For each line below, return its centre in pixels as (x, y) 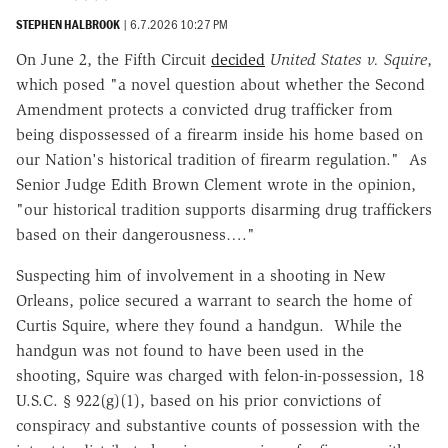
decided (238, 59)
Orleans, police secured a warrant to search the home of (214, 300)
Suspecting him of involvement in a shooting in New (201, 275)
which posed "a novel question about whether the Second (220, 84)
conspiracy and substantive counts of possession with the (218, 425)
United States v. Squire (348, 59)
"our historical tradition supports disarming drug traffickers (224, 209)
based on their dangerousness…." (135, 234)
